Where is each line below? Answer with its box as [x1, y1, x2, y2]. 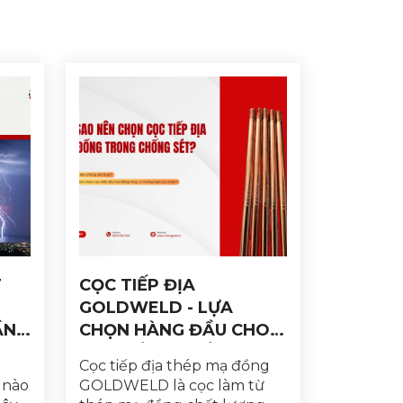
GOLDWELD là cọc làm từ [79, 376, 264, 394]
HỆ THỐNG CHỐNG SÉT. [79, 343, 280, 363]
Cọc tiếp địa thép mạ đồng [79, 356, 270, 374]
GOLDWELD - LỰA [79, 298, 233, 318]
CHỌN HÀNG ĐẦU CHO [79, 320, 270, 340]
